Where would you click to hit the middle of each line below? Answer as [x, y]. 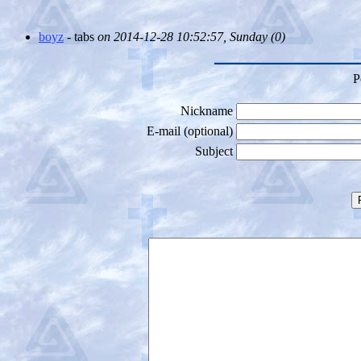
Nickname [207, 110]
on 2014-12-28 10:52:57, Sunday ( [186, 36]
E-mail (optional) [190, 131]
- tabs [81, 36]
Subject [214, 151]
